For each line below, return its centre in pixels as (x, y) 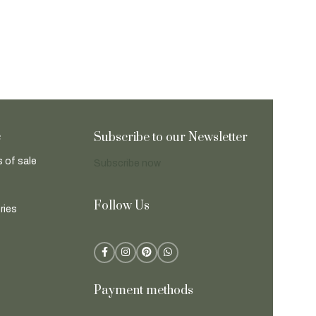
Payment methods (144, 291)
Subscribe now (128, 164)
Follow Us (122, 206)
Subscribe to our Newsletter (171, 138)
